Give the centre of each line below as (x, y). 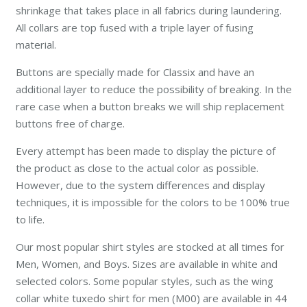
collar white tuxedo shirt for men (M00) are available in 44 (151, 298)
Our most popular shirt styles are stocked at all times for (150, 247)
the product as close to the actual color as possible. (137, 168)
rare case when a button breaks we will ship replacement (150, 107)
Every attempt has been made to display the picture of (145, 151)
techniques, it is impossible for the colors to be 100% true (152, 202)
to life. (30, 220)
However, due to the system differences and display (140, 185)
